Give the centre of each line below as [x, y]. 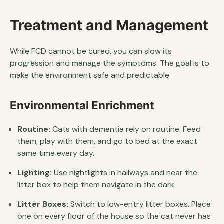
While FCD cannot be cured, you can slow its [91, 51]
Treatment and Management [109, 25]
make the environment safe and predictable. [90, 75]
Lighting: [35, 173]
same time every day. [56, 153]
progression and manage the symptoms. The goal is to [110, 63]
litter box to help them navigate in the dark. [97, 185]
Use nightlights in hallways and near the [125, 173]
